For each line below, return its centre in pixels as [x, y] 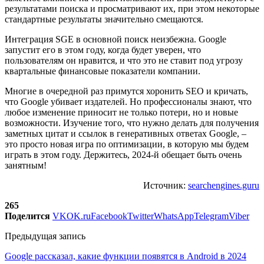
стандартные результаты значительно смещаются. [104, 19]
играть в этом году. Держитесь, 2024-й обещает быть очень [123, 154]
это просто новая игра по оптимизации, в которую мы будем [127, 144]
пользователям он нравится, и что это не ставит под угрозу [124, 60]
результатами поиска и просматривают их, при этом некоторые [132, 8]
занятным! [26, 165]
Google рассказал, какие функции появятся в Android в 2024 [126, 256]
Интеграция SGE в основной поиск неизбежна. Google [115, 39]
